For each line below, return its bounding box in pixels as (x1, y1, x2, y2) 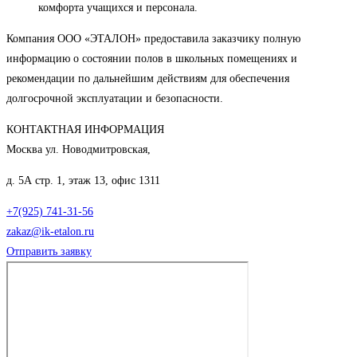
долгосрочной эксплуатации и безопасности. (6, 92, 223, 105)
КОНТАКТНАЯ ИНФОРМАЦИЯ (6, 124, 164, 136)
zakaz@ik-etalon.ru (6, 226, 94, 238)
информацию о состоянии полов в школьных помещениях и (6, 53, 297, 65)
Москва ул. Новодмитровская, (6, 143, 151, 156)
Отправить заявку (6, 245, 92, 258)
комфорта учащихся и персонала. (38, 2, 198, 14)
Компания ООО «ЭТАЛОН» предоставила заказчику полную (6, 33, 300, 45)
